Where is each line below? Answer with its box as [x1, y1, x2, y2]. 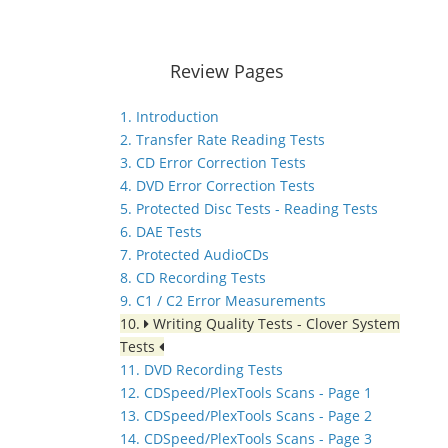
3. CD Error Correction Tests [120, 153, 306, 173]
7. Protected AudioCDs [120, 245, 269, 265]
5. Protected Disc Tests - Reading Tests [120, 199, 378, 219]
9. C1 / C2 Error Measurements [120, 291, 326, 311]
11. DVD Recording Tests [120, 360, 283, 380]
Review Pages [170, 59, 284, 84]
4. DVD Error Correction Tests [120, 176, 315, 196]
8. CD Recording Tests [120, 268, 266, 288]
